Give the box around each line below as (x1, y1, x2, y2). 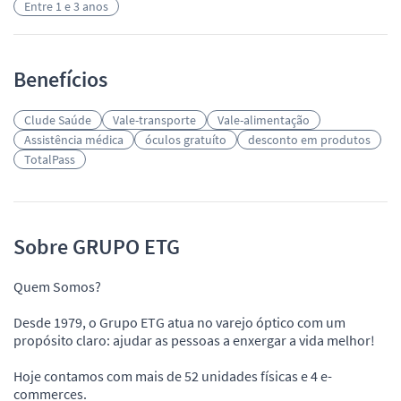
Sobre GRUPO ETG (13, 232, 180, 260)
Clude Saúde (24, 111, 91, 128)
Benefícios (13, 64, 107, 93)
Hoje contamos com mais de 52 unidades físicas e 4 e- (13, 366, 332, 385)
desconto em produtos (248, 131, 371, 148)
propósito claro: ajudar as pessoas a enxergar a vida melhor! (13, 330, 375, 349)
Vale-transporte (113, 111, 196, 128)
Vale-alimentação (218, 111, 310, 128)
